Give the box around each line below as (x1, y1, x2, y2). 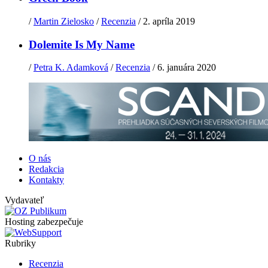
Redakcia (29, 164, 64, 175)
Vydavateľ (5, 195, 44, 206)
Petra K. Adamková (33, 62, 108, 73)
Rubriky (5, 238, 36, 249)
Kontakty (29, 175, 64, 185)
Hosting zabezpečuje (5, 217, 83, 227)
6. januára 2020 (157, 62, 216, 73)
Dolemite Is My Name (29, 38, 135, 51)
